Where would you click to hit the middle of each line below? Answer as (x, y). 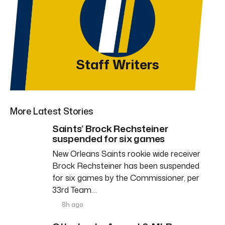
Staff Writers (118, 64)
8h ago (72, 204)
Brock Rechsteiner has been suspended (126, 165)
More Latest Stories (52, 111)
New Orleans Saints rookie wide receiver (126, 153)
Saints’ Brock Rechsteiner (110, 128)
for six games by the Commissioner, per (126, 178)
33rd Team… (75, 190)
